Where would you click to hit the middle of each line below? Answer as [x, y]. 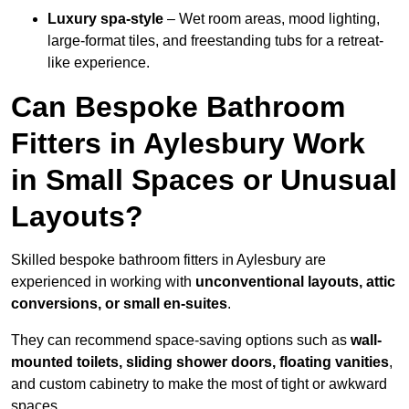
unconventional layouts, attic [295, 282]
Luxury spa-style [105, 19]
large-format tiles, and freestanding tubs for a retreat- [215, 41]
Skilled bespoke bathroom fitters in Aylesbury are [168, 260]
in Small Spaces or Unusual [204, 180]
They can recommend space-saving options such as [181, 341]
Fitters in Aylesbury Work [188, 144]
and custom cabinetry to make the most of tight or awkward [199, 384]
